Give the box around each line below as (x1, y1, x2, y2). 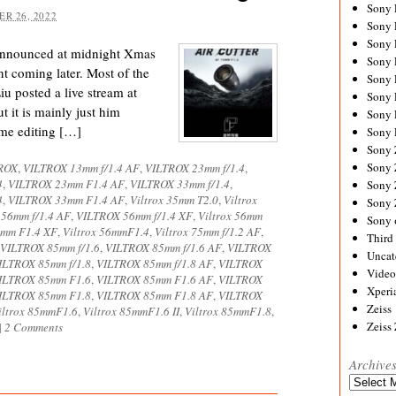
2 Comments (4, 319, 63, 335)
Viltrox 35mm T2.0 (130, 192, 218, 208)
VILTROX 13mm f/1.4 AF (23, 160, 140, 176)
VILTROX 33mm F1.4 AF (8, 192, 125, 208)
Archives (348, 373, 391, 389)
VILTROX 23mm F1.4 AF (8, 176, 125, 192)
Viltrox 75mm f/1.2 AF (155, 224, 261, 240)
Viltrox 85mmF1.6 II (83, 303, 179, 319)
